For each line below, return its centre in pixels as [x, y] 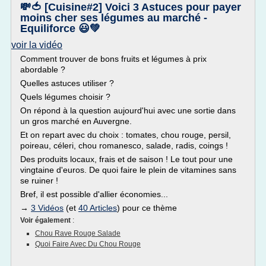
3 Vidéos [47, 208]
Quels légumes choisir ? [65, 97]
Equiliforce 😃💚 [60, 28]
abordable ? [43, 69]
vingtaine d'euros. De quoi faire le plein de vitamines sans [128, 170]
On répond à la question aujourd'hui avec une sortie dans [128, 110]
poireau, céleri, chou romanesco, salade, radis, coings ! [124, 145]
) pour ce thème [147, 208]
